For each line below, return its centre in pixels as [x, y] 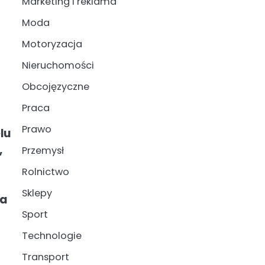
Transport [45, 257]
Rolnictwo [45, 172]
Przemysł [43, 151]
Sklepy [37, 193]
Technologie [51, 236]
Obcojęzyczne [55, 87]
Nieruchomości [58, 65]
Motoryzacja [52, 44]
